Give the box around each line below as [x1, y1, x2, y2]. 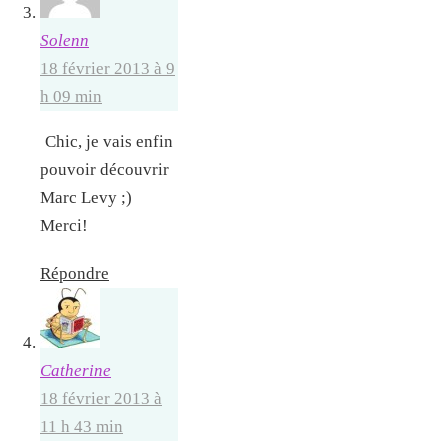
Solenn [40, 30, 89, 50]
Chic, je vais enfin [45, 131, 173, 151]
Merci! [40, 215, 88, 235]
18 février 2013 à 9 [40, 58, 175, 78]
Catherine [40, 361, 111, 381]
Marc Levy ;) [40, 187, 132, 207]
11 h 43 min [40, 417, 123, 437]
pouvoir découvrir [40, 159, 169, 179]
